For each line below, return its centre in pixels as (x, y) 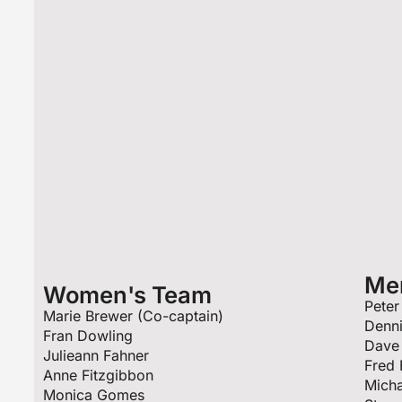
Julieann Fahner (96, 356)
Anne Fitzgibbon (99, 376)
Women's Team (127, 295)
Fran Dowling (88, 336)
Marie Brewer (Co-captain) (134, 316)
